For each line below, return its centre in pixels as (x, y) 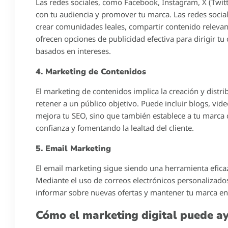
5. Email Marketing (73, 148)
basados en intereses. (73, 51)
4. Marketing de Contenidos (91, 72)
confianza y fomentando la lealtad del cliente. (115, 127)
